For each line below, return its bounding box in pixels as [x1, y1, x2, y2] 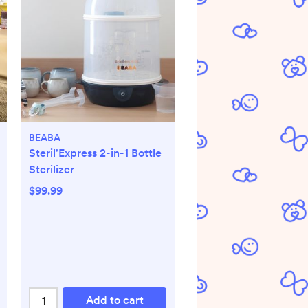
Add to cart [85, 294, 144, 307]
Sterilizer [29, 163, 74, 176]
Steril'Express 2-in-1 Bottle [29, 146, 162, 159]
